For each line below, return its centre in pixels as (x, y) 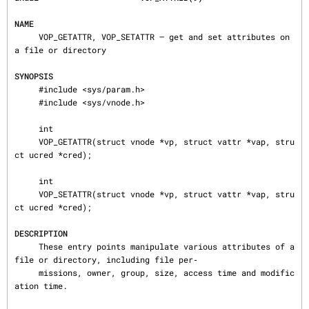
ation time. (41, 286)
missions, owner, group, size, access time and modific (27, 272)
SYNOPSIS (34, 76)
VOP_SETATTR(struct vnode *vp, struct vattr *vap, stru (27, 194)
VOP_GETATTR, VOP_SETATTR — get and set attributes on (27, 37)
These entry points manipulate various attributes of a (27, 246)
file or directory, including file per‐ (106, 259)
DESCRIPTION (41, 233)
